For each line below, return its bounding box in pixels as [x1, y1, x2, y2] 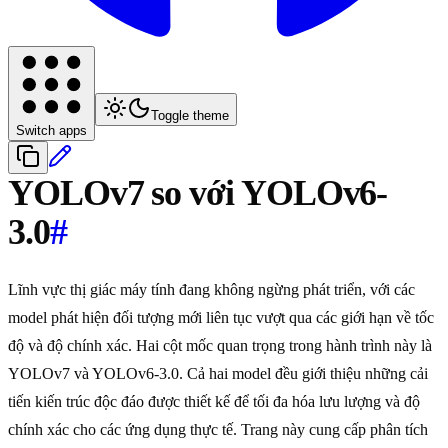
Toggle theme [151, 108, 229, 124]
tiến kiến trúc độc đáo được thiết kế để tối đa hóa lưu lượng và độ [8, 393, 420, 411]
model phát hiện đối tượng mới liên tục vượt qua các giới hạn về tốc [8, 309, 434, 327]
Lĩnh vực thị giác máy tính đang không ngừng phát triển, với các [8, 281, 415, 299]
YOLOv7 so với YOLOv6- [8, 173, 388, 214]
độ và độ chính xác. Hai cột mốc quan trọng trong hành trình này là [8, 337, 432, 355]
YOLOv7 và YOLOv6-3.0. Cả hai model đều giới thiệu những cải [8, 365, 428, 383]
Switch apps [16, 123, 87, 139]
